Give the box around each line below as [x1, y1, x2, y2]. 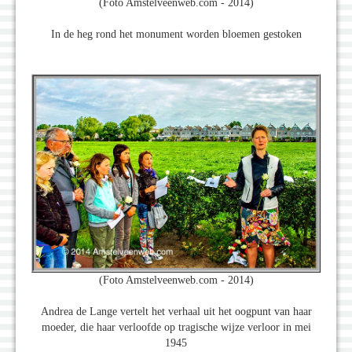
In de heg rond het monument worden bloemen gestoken [50, 27, 302, 40]
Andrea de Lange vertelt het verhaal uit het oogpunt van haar [40, 306, 312, 318]
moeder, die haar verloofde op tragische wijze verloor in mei [41, 321, 311, 334]
